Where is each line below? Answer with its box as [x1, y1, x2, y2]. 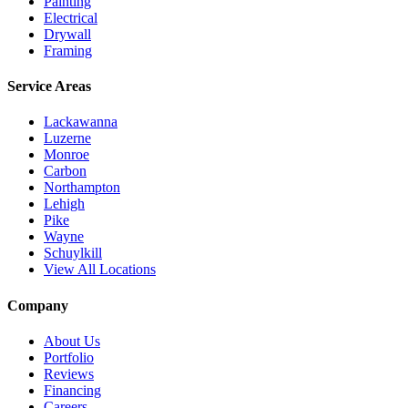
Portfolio [44, 349, 94, 365]
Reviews [44, 365, 94, 382]
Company [7, 297, 68, 313]
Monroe [44, 147, 89, 163]
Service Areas [7, 78, 91, 95]
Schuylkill [44, 245, 102, 261]
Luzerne [44, 130, 91, 147]
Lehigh [44, 196, 85, 212]
